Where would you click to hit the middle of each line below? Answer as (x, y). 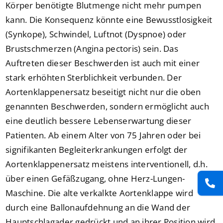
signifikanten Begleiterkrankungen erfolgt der (97, 150)
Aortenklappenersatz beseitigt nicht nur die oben (103, 92)
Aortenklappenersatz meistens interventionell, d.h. (107, 164)
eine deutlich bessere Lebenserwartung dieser (99, 121)
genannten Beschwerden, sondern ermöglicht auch (107, 107)
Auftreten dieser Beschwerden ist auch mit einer (103, 63)
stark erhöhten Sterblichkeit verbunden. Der (94, 78)
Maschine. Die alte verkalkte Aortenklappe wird (99, 193)
